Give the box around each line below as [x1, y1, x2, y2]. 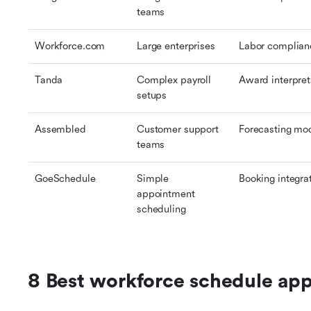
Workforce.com [35, 40, 106, 52]
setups [137, 90, 167, 101]
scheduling [137, 203, 186, 215]
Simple [137, 173, 169, 185]
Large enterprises [137, 40, 215, 52]
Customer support [137, 124, 219, 135]
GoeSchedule [35, 173, 96, 185]
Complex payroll [137, 74, 212, 86]
